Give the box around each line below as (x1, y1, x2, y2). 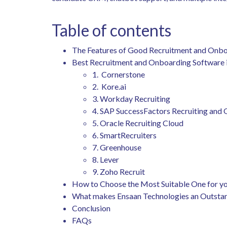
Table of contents (52, 20, 171, 40)
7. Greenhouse (92, 142, 143, 152)
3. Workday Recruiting (92, 93, 172, 103)
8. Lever (92, 154, 121, 164)
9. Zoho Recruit (92, 166, 146, 176)
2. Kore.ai (92, 81, 129, 91)
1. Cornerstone (92, 69, 148, 79)
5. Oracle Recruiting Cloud (92, 118, 185, 128)
